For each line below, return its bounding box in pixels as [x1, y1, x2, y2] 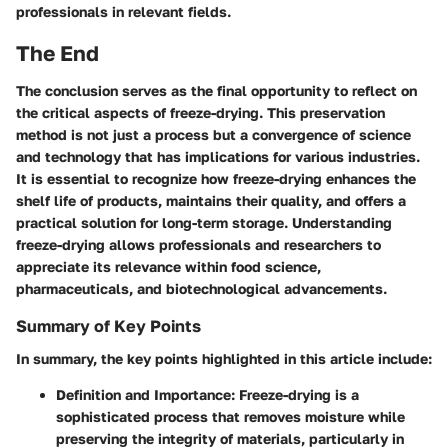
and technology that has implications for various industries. [16, 148, 420, 166]
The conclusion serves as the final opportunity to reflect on [16, 82, 417, 100]
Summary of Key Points [16, 316, 201, 337]
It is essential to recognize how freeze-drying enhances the [16, 170, 416, 188]
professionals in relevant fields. [16, 2, 231, 20]
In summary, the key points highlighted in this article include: [16, 349, 432, 367]
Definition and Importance [56, 385, 231, 403]
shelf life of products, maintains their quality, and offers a [16, 192, 406, 210]
